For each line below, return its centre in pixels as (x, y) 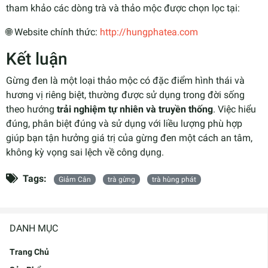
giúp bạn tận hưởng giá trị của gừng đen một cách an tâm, (129, 138)
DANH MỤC (34, 228)
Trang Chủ (29, 252)
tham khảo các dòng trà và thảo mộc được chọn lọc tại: (123, 8)
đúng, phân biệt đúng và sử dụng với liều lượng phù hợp (124, 123)
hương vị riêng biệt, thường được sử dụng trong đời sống (125, 95)
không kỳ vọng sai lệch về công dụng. (85, 152)
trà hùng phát (174, 179)
